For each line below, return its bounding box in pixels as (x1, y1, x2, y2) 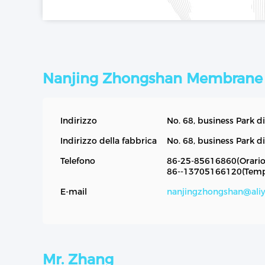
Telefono (60, 156, 95, 166)
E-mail (60, 186, 87, 197)
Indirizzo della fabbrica (60, 135, 157, 146)
